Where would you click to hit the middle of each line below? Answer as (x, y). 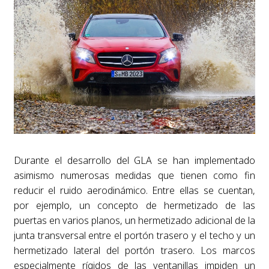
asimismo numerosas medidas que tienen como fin (134, 176)
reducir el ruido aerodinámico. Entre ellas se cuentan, (134, 191)
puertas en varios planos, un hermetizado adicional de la (134, 221)
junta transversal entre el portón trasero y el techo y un (134, 236)
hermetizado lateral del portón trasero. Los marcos (134, 251)
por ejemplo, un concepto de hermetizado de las (134, 206)
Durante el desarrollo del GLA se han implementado (134, 161)
